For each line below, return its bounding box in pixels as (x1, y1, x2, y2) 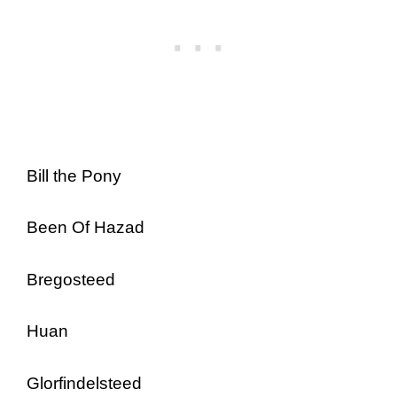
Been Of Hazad (27, 218, 144, 237)
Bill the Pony (27, 166, 121, 185)
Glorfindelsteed (27, 373, 142, 393)
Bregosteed (27, 269, 115, 289)
